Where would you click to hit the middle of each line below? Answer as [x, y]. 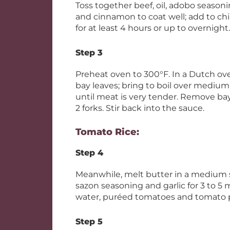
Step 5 [89, 222]
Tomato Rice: [107, 132]
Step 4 [89, 153]
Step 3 [89, 53]
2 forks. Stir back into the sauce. [140, 108]
